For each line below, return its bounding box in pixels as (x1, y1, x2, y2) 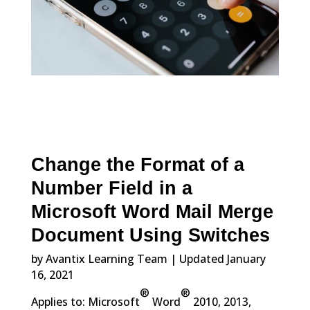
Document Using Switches (30, 225, 270, 246)
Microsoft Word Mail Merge (30, 201, 273, 223)
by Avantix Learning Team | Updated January (30, 250, 266, 266)
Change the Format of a (30, 154, 244, 176)
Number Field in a (30, 178, 192, 199)
